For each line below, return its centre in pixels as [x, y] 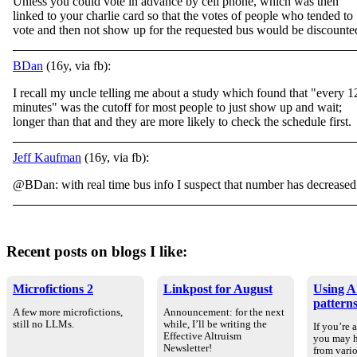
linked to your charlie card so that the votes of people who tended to [183, 16]
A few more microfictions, [68, 312]
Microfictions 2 [53, 288]
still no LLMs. [43, 324]
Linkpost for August [218, 288]
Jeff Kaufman [47, 157]
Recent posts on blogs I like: [97, 251]
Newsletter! [187, 348]
